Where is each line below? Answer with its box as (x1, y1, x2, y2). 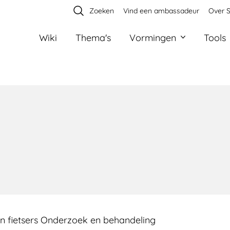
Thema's (75, 32, 111, 44)
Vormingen (129, 32, 176, 44)
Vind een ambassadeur (123, 6, 199, 15)
